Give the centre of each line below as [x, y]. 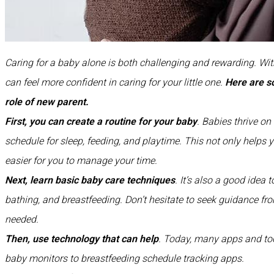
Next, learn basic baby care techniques [90, 180]
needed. [22, 219]
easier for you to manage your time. [81, 160]
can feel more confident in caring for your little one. [115, 82]
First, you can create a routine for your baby [101, 121]
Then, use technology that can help [82, 239]
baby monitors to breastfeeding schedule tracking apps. [124, 258]
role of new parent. [47, 102]
